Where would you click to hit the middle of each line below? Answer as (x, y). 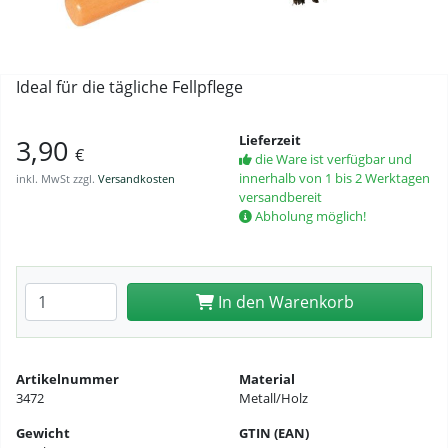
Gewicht (43, 432)
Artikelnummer (67, 378)
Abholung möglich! (309, 215)
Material (267, 378)
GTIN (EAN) (274, 432)
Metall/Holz (273, 397)
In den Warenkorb (284, 301)
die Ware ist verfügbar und (332, 158)
